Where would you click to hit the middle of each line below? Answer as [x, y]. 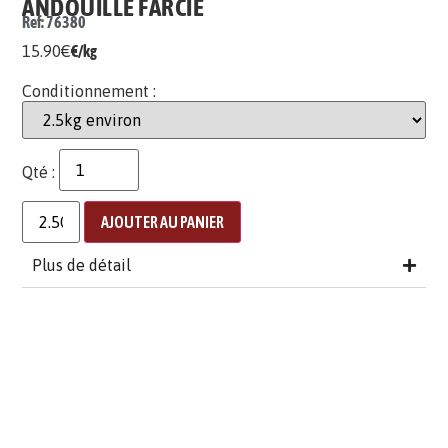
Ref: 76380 [54, 21]
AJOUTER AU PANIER [163, 222]
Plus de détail [82, 265]
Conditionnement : [89, 91]
